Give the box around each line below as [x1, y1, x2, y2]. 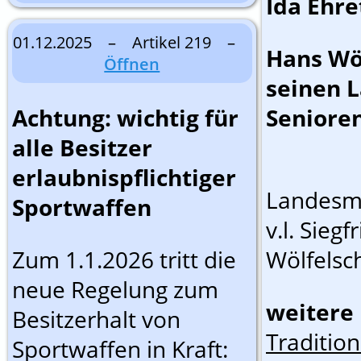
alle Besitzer [12, 132, 152, 163]
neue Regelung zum [12, 274, 218, 305]
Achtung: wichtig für [12, 102, 239, 133]
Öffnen [104, 53, 160, 75]
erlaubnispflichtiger [12, 162, 236, 193]
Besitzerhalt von [12, 304, 180, 334]
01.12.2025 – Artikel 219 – [12, 31, 251, 53]
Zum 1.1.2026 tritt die [12, 244, 236, 275]
